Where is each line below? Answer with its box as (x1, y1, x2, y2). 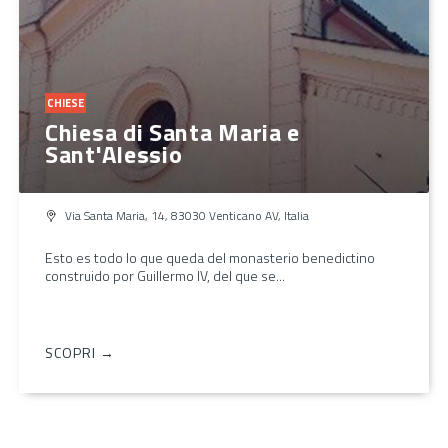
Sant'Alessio (45, 135, 183, 172)
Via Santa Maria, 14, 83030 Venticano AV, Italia (65, 205, 309, 225)
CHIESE (47, 94, 84, 111)
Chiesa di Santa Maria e (45, 113, 301, 150)
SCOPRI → (45, 341, 115, 363)
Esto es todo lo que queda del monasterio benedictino (45, 246, 375, 268)
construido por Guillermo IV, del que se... (45, 264, 285, 286)
